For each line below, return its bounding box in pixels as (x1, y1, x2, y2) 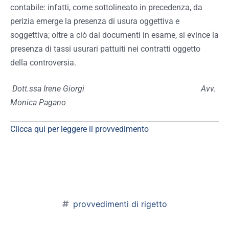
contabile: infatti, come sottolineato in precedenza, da (10, 3, 202, 13)
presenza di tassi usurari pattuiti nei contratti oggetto (10, 44, 200, 54)
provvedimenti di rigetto (73, 199, 167, 210)
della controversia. (10, 58, 76, 68)
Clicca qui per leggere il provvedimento (10, 124, 149, 134)
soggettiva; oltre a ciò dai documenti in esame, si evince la (10, 30, 219, 40)
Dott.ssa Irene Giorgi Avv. (12, 84, 216, 94)
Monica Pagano (10, 98, 66, 108)
